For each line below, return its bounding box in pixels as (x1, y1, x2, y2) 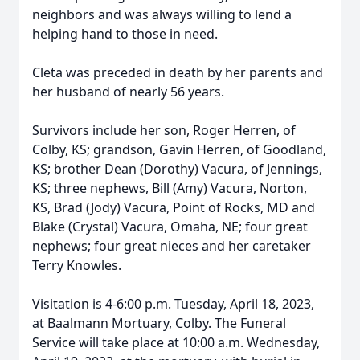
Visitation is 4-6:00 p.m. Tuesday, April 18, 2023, (32, 295, 314, 313)
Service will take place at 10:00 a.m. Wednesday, (32, 333, 320, 351)
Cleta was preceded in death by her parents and (32, 63, 323, 81)
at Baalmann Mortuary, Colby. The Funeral (32, 314, 286, 332)
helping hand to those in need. (32, 25, 218, 43)
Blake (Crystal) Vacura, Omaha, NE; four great (32, 218, 308, 235)
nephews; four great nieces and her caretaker (32, 237, 311, 255)
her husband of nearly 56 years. (32, 83, 224, 100)
